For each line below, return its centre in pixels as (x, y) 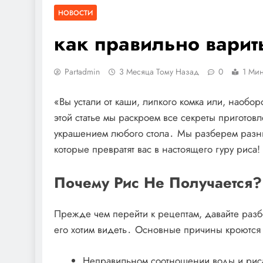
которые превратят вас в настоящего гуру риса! (157, 149)
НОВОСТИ (75, 13)
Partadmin (82, 72)
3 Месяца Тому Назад (159, 72)
